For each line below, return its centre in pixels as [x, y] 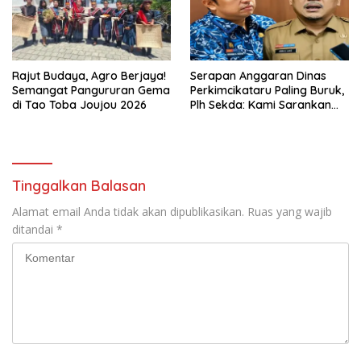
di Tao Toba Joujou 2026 [79, 105]
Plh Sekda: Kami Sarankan [261, 105]
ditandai [34, 230]
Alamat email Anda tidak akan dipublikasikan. [128, 212]
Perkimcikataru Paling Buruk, [267, 91]
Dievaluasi [218, 120]
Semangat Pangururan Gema [91, 91]
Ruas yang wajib [290, 212]
